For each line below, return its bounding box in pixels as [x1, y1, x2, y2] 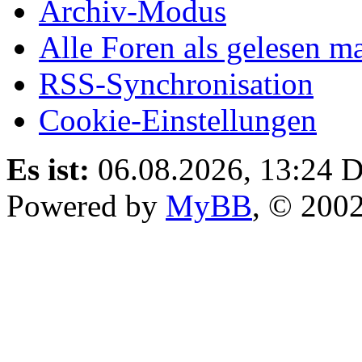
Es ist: [6, 151, 90, 187]
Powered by [6, 187, 166, 223]
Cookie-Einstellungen [39, 102, 317, 137]
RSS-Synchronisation [39, 65, 314, 101]
